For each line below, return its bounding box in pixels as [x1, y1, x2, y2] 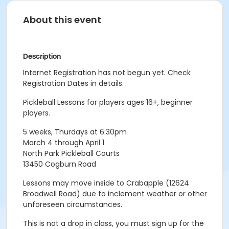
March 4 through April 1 [23, 138, 104, 148]
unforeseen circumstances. [23, 199, 122, 210]
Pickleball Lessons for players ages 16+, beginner [23, 97, 193, 107]
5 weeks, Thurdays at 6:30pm [23, 127, 127, 137]
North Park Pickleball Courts [23, 148, 120, 158]
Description [23, 52, 61, 60]
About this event [23, 13, 101, 26]
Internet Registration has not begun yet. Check [23, 67, 191, 78]
